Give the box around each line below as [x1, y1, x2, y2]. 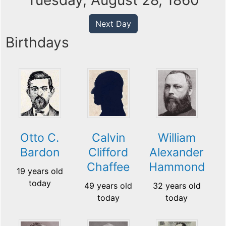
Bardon [20, 145, 60, 160]
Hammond [148, 160, 205, 175]
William [157, 131, 196, 145]
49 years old [84, 181, 133, 191]
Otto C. [20, 131, 60, 145]
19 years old [16, 166, 63, 177]
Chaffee [87, 160, 130, 175]
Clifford [88, 145, 129, 160]
